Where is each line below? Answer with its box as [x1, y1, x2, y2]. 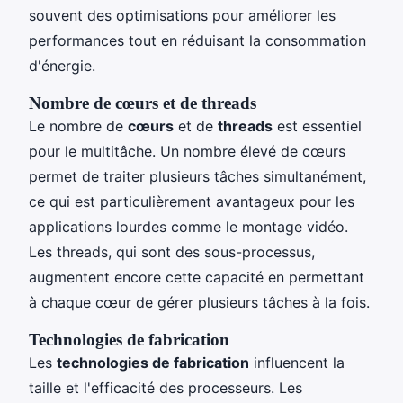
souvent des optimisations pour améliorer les [29, 5, 336, 24]
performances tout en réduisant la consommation [29, 31, 366, 49]
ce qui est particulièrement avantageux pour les [29, 192, 354, 210]
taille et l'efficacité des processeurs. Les [29, 378, 302, 397]
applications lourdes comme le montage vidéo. [29, 217, 348, 236]
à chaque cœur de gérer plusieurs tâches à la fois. [29, 292, 370, 311]
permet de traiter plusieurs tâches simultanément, [29, 166, 366, 185]
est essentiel [273, 116, 362, 135]
